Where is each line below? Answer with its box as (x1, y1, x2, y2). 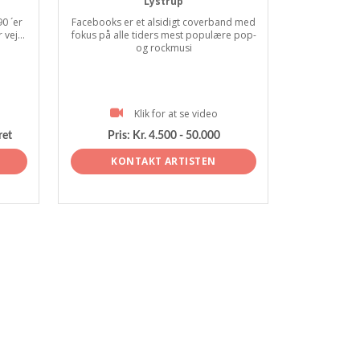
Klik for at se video (133, 107, 218, 121)
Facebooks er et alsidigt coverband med (72, 15, 256, 29)
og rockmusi (135, 41, 192, 55)
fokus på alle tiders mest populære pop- (71, 28, 256, 42)
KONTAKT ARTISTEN (111, 153, 216, 168)
